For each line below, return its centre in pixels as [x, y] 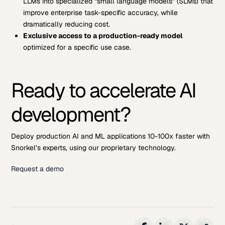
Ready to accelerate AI [104, 91]
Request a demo [38, 168]
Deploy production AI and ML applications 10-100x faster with [111, 136]
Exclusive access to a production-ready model [102, 36]
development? [71, 115]
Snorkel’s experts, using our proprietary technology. [94, 148]
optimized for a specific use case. [77, 47]
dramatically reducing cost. [66, 24]
